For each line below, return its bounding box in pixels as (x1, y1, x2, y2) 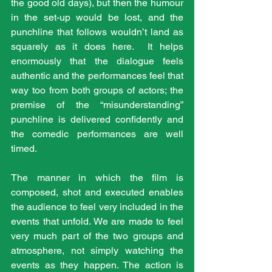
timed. (11, 142, 37, 154)
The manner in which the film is (11, 171, 183, 183)
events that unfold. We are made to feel (11, 215, 183, 227)
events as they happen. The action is (11, 259, 183, 271)
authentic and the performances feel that (11, 69, 183, 81)
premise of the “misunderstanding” (11, 98, 183, 110)
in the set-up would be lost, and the (11, 11, 183, 23)
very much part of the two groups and (11, 229, 183, 242)
